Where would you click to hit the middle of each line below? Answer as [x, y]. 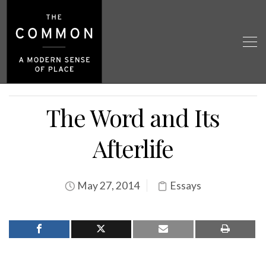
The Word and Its [133, 117]
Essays [186, 186]
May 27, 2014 [107, 186]
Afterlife [133, 148]
